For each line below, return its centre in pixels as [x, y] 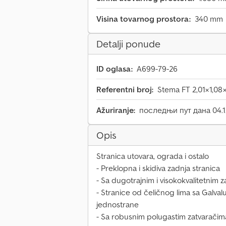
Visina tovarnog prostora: [144, 19]
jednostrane [118, 205]
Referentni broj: [125, 90]
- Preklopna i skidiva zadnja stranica [158, 168]
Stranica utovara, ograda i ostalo [153, 156]
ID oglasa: [115, 69]
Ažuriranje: [116, 110]
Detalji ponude [128, 44]
